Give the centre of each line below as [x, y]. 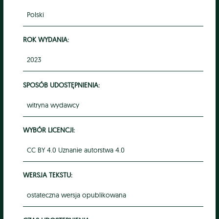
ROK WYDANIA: [46, 40]
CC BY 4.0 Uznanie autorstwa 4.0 [76, 150]
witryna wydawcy [53, 105]
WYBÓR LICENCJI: [49, 130]
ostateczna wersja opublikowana [76, 195]
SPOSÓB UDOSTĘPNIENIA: [61, 85]
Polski [35, 14]
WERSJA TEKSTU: [47, 175]
